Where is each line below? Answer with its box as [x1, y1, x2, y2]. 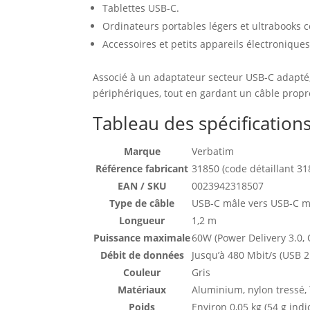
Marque [123, 144, 161, 158]
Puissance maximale [93, 230, 191, 244]
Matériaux [118, 282, 167, 296]
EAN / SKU [117, 179, 167, 192]
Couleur [123, 265, 161, 279]
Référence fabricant [95, 161, 189, 175]
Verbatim [192, 144, 235, 158]
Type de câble [109, 196, 175, 210]
